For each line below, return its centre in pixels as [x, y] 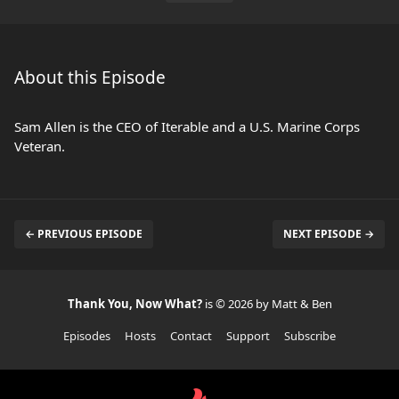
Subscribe [310, 336]
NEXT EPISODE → [329, 234]
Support [248, 336]
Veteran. [40, 146]
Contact [191, 336]
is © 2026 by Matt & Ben [268, 304]
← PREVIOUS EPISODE [84, 234]
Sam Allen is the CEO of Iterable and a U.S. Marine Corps [187, 126]
